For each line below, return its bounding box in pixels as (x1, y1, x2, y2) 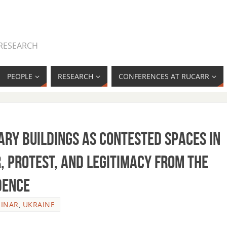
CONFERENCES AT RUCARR (119, 71, 209, 81)
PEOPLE (7, 71, 32, 81)
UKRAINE (22, 200, 55, 209)
